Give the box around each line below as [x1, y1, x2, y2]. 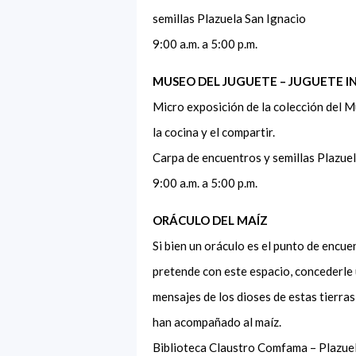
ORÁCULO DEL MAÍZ [153, 212, 270, 227]
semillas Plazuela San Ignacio [153, 10, 311, 25]
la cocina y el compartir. [153, 124, 280, 139]
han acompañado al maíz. [153, 314, 286, 329]
